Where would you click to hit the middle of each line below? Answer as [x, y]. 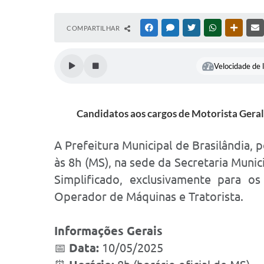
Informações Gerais [108, 231]
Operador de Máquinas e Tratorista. [149, 197]
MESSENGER [195, 28]
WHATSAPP [236, 28]
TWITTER [211, 28]
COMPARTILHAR [94, 28]
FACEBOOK [172, 28]
